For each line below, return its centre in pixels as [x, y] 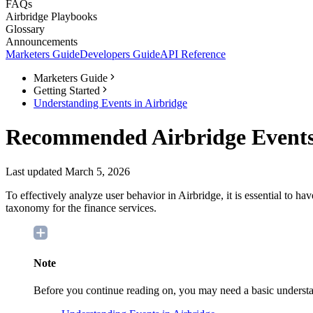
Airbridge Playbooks [51, 16]
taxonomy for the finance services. [81, 208]
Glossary [25, 29]
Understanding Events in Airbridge [110, 103]
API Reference [193, 54]
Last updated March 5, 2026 [68, 171]
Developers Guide [120, 54]
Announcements [42, 42]
